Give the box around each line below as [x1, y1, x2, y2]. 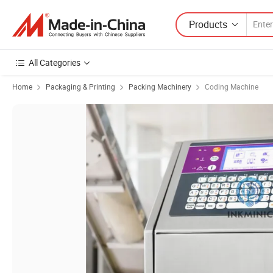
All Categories [29, 57, 80, 68]
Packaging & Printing [46, 82, 115, 91]
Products [189, 17, 227, 31]
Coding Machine [205, 82, 258, 91]
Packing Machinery [129, 82, 191, 91]
